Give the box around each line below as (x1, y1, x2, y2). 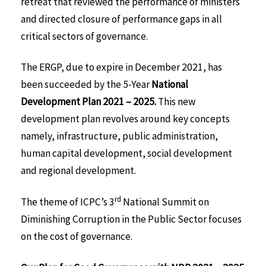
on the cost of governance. (21, 230, 132, 243)
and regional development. (21, 164, 136, 178)
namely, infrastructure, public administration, (21, 129, 218, 143)
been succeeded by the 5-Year (21, 78, 151, 91)
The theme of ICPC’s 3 (21, 195, 115, 209)
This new (158, 95, 195, 109)
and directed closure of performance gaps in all (21, 12, 222, 26)
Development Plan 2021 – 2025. (21, 95, 158, 109)
